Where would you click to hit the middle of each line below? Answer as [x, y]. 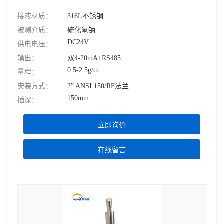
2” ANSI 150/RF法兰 [98, 86]
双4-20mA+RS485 [94, 58]
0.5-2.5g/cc [83, 70]
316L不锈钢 [85, 16]
